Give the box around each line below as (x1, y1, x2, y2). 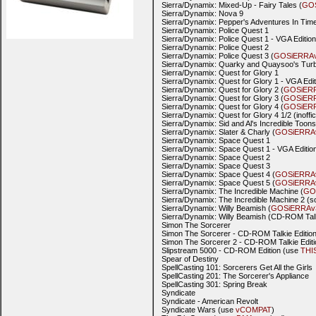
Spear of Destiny (162, 255, 219, 263)
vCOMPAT (236, 305, 272, 314)
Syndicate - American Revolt (162, 297, 258, 305)
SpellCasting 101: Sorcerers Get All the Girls (162, 263, 312, 272)
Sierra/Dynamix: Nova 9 (162, 9, 243, 18)
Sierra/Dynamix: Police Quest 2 (162, 43, 269, 51)
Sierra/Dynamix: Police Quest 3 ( (162, 51, 274, 60)
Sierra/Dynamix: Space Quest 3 (162, 162, 270, 170)
